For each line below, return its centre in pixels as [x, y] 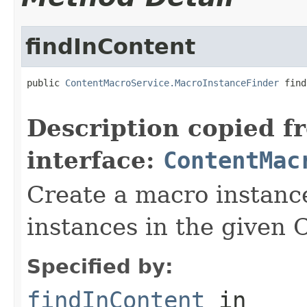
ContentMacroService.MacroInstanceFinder [172, 83]
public [46, 83]
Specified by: [100, 266]
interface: [95, 160]
